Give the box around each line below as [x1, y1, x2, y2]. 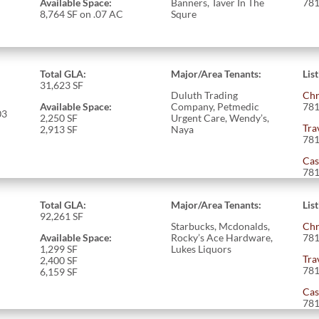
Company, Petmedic [171, 100, 260, 113]
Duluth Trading [171, 88, 239, 101]
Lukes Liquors [171, 242, 232, 255]
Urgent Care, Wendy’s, [171, 111, 270, 124]
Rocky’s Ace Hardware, [171, 231, 273, 244]
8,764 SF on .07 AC [39, 7, 123, 20]
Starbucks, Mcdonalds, [171, 219, 271, 232]
